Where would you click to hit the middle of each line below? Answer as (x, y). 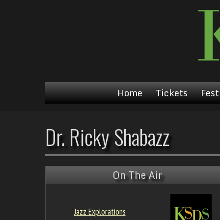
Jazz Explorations (100, 212)
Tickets (171, 93)
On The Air (137, 175)
